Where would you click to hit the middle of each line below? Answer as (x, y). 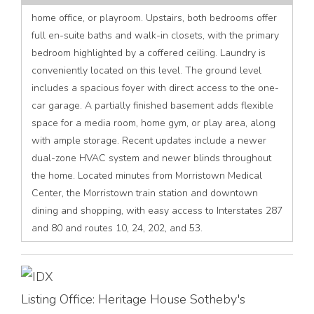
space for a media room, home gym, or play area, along (153, 123)
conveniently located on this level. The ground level (146, 70)
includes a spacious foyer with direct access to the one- (155, 88)
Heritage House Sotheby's (172, 299)
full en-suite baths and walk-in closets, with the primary (155, 35)
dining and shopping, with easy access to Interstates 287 (157, 210)
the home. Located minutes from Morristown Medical (147, 175)
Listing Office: (60, 299)
